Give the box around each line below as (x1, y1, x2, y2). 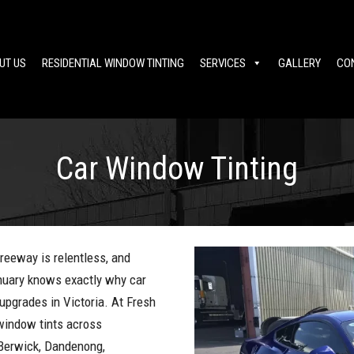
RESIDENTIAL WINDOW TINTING (42, 56, 184, 70)
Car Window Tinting (56, 150, 298, 187)
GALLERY (278, 56, 321, 70)
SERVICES (200, 56, 246, 70)
